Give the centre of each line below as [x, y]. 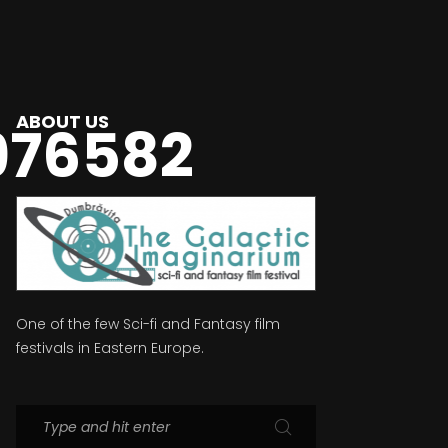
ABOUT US [62, 122]
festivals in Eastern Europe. [110, 347]
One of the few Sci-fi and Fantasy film [148, 323]
